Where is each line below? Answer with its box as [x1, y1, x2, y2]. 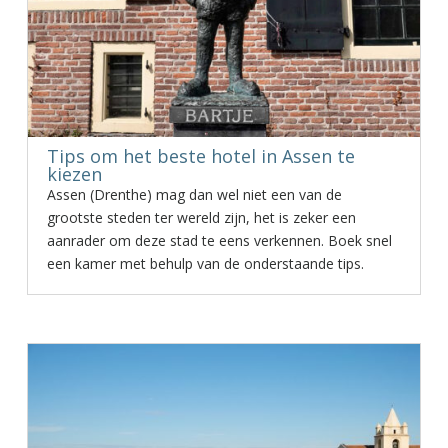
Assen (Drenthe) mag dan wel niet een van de [46, 185, 342, 204]
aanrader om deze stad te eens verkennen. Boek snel [46, 231, 392, 250]
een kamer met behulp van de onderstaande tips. [46, 254, 364, 273]
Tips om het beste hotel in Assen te [46, 144, 355, 168]
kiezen [46, 162, 102, 186]
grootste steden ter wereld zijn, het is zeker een [46, 208, 356, 227]
